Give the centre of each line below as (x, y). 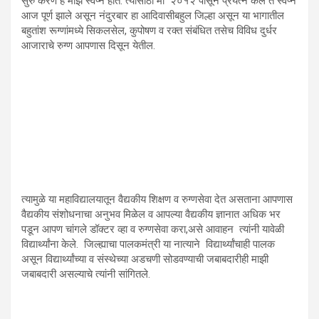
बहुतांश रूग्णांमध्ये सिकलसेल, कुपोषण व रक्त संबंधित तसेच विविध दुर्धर (149, 30)
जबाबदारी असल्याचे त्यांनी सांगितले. (86, 274)
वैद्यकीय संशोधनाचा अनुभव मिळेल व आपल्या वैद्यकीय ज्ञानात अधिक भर (151, 214)
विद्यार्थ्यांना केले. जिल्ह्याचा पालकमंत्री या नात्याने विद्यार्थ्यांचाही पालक (148, 244)
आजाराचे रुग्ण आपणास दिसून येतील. (88, 45)
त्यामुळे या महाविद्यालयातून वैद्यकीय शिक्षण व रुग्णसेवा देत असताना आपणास (157, 199)
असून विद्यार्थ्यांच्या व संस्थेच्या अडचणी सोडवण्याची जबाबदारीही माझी (145, 259)
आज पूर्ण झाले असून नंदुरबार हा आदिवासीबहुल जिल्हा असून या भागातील (153, 15)
